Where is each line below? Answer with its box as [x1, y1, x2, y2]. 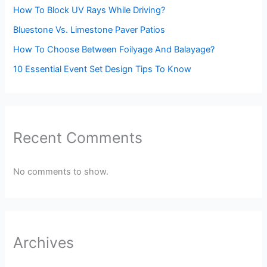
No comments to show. [13, 166, 109, 177]
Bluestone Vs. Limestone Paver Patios [13, 24, 166, 36]
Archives [13, 233, 74, 252]
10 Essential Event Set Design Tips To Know [13, 64, 192, 75]
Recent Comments [13, 129, 143, 147]
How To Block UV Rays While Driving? [13, 5, 166, 16]
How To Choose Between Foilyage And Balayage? [13, 44, 215, 55]
